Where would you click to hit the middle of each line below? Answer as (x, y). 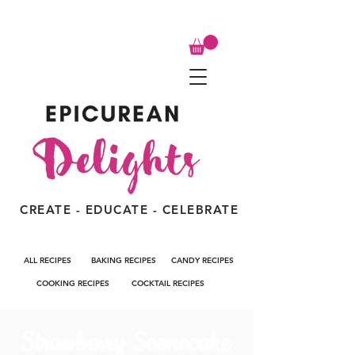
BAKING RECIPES (124, 260)
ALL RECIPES (48, 260)
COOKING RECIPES (73, 283)
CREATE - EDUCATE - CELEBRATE (129, 209)
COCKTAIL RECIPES (168, 283)
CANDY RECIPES (202, 260)
